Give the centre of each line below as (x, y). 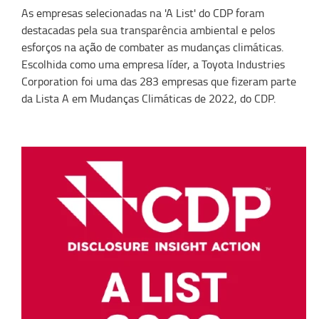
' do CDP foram (229, 13)
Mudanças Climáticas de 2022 (161, 98)
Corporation (50, 81)
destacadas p (52, 30)
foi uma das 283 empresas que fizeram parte (187, 81)
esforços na (49, 47)
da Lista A (47, 98)
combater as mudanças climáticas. (200, 47)
